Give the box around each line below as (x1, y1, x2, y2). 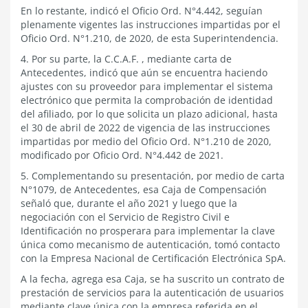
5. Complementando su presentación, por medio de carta (21, 169, 285, 182)
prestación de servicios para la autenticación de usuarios (21, 286, 284, 299)
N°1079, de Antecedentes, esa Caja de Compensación (21, 183, 267, 196)
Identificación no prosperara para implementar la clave (21, 224, 275, 237)
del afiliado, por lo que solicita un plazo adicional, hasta (21, 107, 278, 120)
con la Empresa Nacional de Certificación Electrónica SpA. (21, 252, 286, 265)
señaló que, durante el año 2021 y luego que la (21, 197, 237, 210)
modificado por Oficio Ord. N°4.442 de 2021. (21, 148, 223, 162)
